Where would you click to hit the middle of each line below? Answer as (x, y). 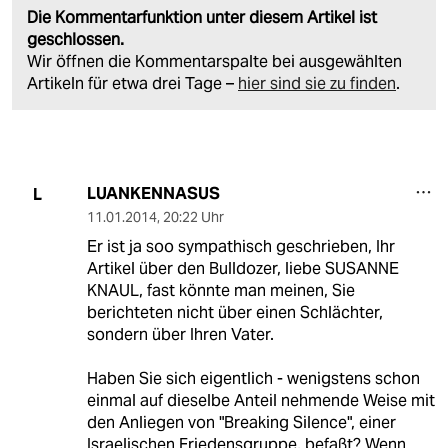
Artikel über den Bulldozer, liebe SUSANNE (242, 269)
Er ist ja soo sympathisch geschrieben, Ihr (240, 247)
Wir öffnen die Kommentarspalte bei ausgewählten (214, 62)
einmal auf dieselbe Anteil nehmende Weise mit (260, 401)
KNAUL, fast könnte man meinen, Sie (220, 291)
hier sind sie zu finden (317, 84)
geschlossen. (75, 40)
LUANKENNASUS (153, 194)
